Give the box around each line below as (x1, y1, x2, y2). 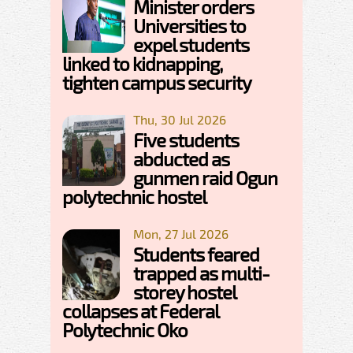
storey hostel (133, 280, 236, 303)
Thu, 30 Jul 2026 (133, 111, 226, 127)
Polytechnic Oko (62, 318, 188, 341)
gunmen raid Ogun (133, 165, 277, 189)
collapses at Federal (62, 299, 218, 322)
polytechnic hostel (62, 184, 206, 208)
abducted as (133, 147, 229, 170)
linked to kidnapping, (62, 51, 222, 75)
